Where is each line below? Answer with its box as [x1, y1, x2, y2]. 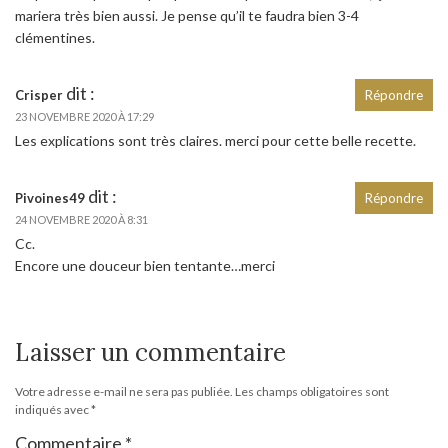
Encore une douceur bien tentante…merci [15, 256, 275, 274]
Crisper [15, 86, 63, 103]
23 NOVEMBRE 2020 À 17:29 [15, 109, 154, 123]
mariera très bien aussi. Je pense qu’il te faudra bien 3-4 [15, 6, 359, 24]
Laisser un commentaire [15, 336, 286, 368]
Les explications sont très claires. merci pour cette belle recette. [15, 131, 416, 149]
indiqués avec [15, 401, 91, 417]
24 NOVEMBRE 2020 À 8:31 [15, 212, 148, 226]
